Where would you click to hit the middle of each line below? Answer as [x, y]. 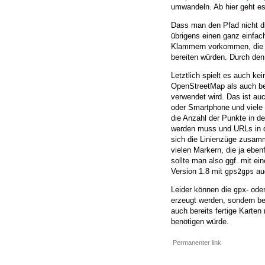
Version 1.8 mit [198, 172]
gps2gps [239, 172]
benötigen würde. [200, 222]
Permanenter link [197, 243]
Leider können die [202, 190]
